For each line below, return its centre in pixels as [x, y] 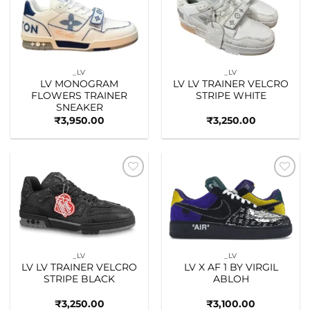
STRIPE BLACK [79, 279]
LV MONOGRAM [79, 84]
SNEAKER [79, 108]
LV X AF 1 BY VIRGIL [231, 267]
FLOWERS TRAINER [79, 96]
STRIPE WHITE [231, 96]
